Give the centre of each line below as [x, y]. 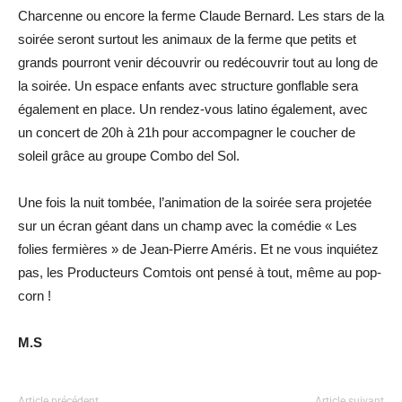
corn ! [35, 296]
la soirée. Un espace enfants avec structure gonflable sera [188, 86]
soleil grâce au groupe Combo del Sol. [129, 156]
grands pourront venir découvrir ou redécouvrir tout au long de [198, 62]
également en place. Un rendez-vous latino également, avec [193, 109]
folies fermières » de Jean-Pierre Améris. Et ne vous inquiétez [198, 249]
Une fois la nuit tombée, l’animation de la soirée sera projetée [195, 202]
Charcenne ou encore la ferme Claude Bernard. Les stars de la [201, 16]
